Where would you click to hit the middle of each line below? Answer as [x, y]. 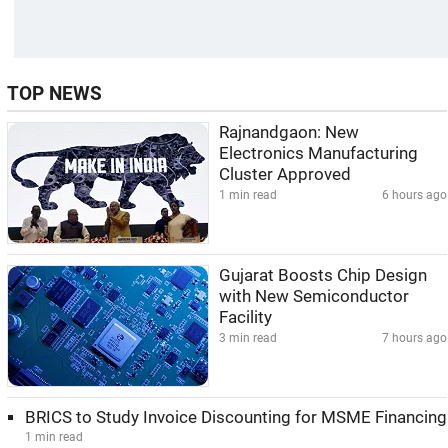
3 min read [248, 338]
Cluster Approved [285, 174]
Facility [245, 317]
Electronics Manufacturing [318, 153]
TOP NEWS [54, 94]
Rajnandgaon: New [289, 132]
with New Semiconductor [314, 296]
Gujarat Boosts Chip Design [323, 275]
